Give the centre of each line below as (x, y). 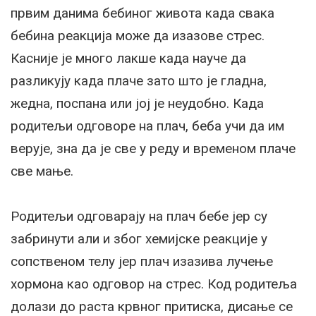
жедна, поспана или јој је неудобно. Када (137, 103)
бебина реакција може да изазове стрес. (138, 35)
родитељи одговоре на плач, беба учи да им (147, 126)
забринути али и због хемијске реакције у (139, 238)
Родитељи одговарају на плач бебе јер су (139, 216)
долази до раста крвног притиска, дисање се (152, 306)
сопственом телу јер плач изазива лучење (142, 261)
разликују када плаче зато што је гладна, (139, 80)
